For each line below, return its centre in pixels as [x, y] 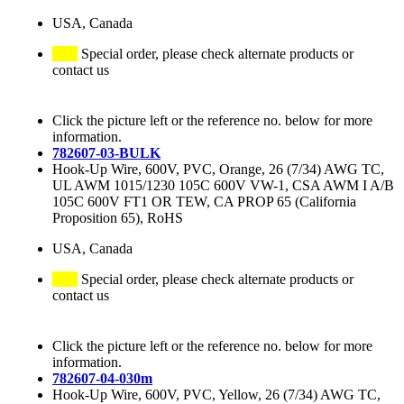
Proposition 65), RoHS [118, 218]
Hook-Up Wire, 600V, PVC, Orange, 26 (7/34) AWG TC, [218, 170]
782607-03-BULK [106, 153]
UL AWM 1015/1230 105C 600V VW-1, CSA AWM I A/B [223, 186]
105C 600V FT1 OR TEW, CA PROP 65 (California [204, 202]
